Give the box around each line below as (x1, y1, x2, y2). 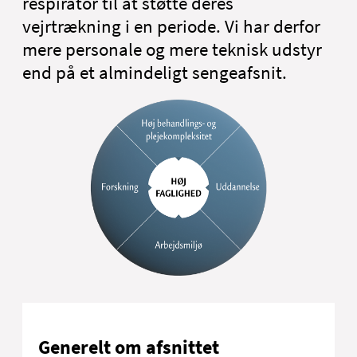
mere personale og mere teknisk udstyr (22, 37, 322, 61)
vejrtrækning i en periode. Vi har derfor (22, 14, 320, 38)
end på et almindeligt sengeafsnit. (22, 61, 287, 84)
